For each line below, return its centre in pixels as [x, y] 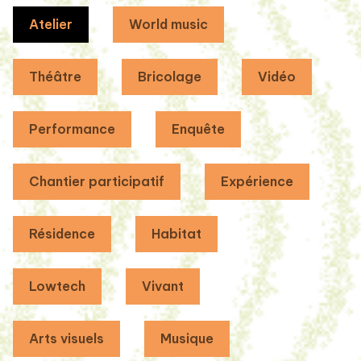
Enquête [198, 129]
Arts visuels [66, 339]
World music [168, 25]
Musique [187, 339]
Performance [72, 129]
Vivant [163, 286]
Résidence [62, 234]
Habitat [176, 234]
